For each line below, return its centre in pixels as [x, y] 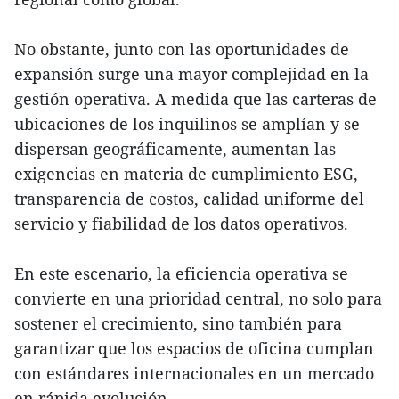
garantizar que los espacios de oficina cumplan [194, 348]
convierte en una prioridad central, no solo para [198, 298]
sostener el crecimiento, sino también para [178, 323]
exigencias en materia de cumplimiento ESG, [186, 173]
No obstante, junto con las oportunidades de [182, 49]
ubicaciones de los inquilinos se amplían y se [187, 123]
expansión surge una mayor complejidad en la [191, 73]
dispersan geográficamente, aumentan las [175, 148]
